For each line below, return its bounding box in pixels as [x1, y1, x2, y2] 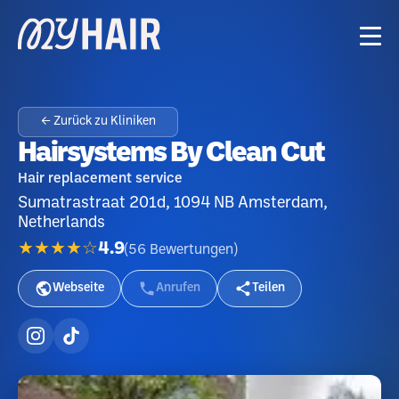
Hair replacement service [18, 172, 183, 185]
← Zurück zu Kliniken [40, 116, 156, 127]
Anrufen [156, 282, 200, 294]
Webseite [53, 282, 104, 294]
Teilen [252, 282, 285, 294]
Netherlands [18, 216, 105, 230]
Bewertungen [150, 242, 233, 256]
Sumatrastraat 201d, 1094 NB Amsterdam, [18, 196, 328, 210]
